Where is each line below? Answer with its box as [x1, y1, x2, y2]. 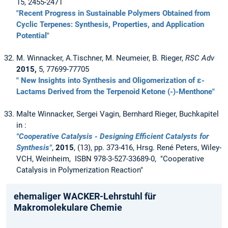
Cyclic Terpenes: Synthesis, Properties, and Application [16, 20, 204, 30]
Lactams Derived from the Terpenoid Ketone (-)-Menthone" [16, 87, 215, 97]
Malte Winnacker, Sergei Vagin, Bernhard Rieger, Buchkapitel [16, 109, 219, 119]
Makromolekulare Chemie [14, 202, 122, 213]
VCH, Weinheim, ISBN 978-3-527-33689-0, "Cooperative [16, 154, 204, 164]
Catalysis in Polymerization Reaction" [16, 165, 143, 175]
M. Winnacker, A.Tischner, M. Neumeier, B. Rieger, [16, 53, 185, 63]
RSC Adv [185, 53, 214, 63]
